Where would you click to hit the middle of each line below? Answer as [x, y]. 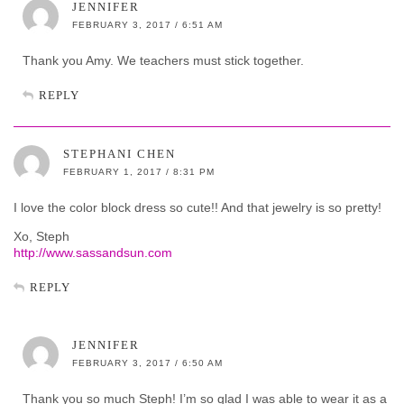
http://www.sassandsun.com [93, 252]
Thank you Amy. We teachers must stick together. [163, 60]
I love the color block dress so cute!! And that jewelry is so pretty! [197, 207]
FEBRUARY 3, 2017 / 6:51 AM [147, 24]
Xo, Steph [41, 236]
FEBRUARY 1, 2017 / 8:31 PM [139, 171]
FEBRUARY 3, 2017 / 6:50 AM [147, 363]
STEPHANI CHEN [119, 153]
